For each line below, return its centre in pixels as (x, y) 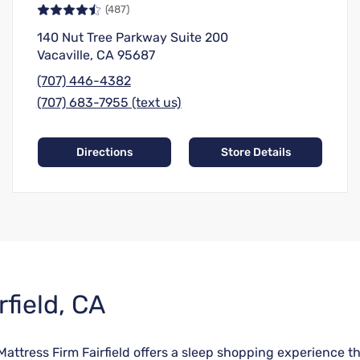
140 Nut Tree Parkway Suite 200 (132, 38)
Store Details (256, 153)
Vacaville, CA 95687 (96, 55)
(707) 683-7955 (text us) (109, 103)
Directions (104, 153)
